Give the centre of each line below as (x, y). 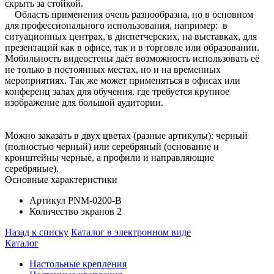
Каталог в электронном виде (131, 232)
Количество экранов (72, 211)
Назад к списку (37, 232)
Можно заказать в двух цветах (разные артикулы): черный (126, 135)
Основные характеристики (61, 179)
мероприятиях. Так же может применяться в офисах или (123, 80)
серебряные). (32, 168)
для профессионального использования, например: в (116, 25)
